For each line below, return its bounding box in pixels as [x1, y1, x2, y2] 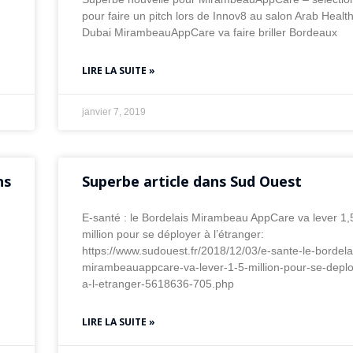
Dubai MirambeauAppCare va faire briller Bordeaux [82, 26, 338, 39]
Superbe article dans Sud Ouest [82, 172, 303, 191]
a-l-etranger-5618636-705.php [82, 277, 235, 291]
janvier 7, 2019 [82, 106, 147, 118]
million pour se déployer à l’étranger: [82, 228, 265, 241]
